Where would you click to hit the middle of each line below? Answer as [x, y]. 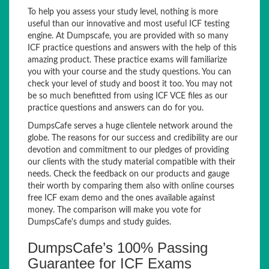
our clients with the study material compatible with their [131, 162]
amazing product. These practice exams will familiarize [127, 60]
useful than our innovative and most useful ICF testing [128, 24]
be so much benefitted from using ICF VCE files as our [128, 96]
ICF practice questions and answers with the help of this [132, 48]
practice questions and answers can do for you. [116, 108]
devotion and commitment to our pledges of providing [128, 150]
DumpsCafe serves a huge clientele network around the [130, 126]
